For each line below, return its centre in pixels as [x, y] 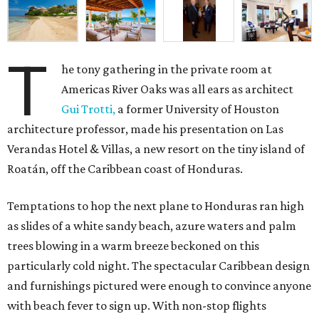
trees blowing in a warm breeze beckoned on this [133, 246]
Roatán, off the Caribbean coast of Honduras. [125, 169]
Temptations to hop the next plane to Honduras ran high [156, 206]
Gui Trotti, [89, 109]
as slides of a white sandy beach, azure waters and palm [152, 226]
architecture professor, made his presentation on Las [145, 129]
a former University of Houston [198, 109]
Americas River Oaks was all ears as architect [178, 89]
